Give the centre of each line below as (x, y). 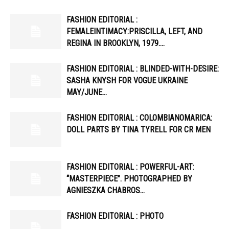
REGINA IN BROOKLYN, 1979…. (116, 43)
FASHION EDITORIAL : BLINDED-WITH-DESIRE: (143, 68)
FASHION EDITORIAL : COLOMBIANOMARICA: (139, 118)
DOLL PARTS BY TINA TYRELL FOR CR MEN (139, 129)
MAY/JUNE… (87, 92)
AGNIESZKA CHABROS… (106, 190)
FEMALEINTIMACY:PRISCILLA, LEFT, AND (134, 31)
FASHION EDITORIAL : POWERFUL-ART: (130, 167)
